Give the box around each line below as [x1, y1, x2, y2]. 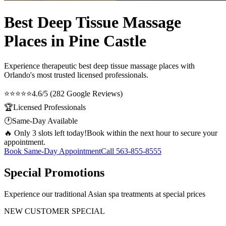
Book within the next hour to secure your [87, 128, 217, 137]
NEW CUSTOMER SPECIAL [4, 206, 105, 215]
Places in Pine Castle [4, 32, 146, 50]
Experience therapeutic [4, 61, 79, 70]
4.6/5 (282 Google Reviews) [32, 89, 123, 98]
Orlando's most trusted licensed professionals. [4, 70, 148, 79]
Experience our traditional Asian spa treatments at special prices [4, 189, 205, 198]
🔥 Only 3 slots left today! [4, 128, 87, 137]
